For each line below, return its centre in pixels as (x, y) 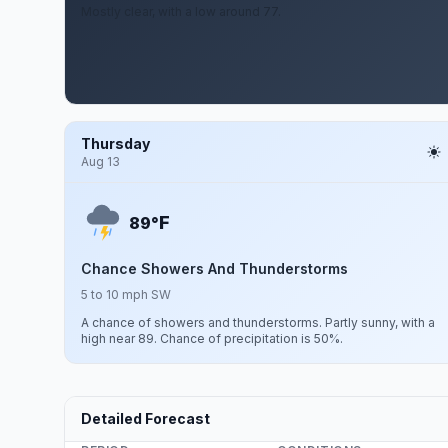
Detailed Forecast (145, 418)
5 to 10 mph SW (126, 294)
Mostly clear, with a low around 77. (181, 11)
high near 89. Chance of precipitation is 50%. (212, 338)
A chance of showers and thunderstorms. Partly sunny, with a (258, 322)
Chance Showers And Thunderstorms (214, 268)
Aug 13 (100, 161)
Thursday (115, 143)
